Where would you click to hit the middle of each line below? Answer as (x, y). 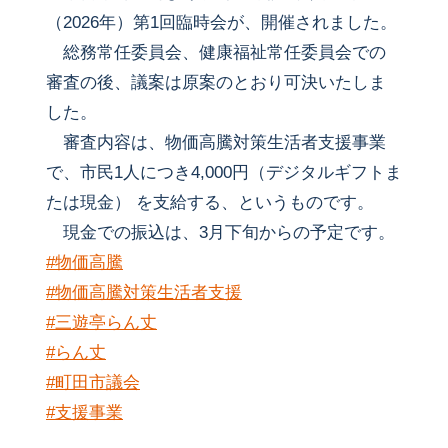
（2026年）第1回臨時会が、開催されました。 (221, 23)
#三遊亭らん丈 (101, 323)
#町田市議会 (92, 383)
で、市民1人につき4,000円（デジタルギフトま (223, 173)
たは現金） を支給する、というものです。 (209, 203)
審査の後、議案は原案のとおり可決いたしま (215, 83)
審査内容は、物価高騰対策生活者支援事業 (215, 143)
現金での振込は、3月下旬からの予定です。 (220, 233)
